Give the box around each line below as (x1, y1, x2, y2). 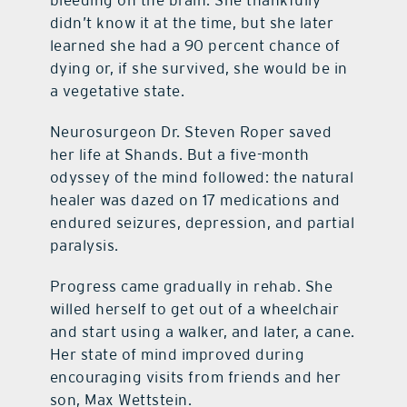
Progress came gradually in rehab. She (49, 277, 333, 296)
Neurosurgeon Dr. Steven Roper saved (49, 123, 333, 142)
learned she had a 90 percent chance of (49, 36, 341, 55)
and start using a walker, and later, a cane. (49, 323, 355, 342)
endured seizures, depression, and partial (49, 213, 355, 233)
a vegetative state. (49, 82, 185, 101)
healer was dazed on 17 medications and (49, 191, 341, 210)
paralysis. (49, 236, 122, 255)
